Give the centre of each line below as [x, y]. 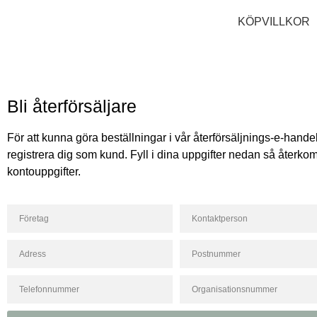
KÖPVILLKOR [273, 22]
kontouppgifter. [44, 171]
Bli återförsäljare [72, 106]
